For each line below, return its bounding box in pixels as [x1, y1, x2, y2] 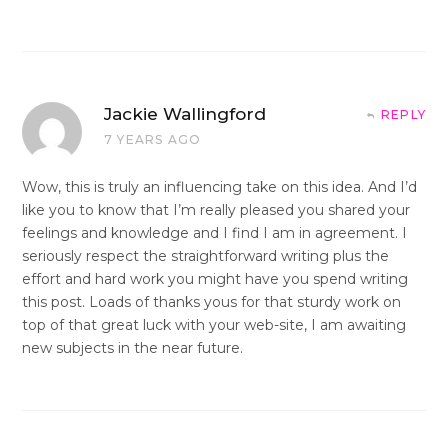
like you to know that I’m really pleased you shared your [22, 200, 410, 219]
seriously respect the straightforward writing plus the [22, 246, 389, 265]
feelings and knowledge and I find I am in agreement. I [22, 223, 407, 242]
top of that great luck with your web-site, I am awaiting [22, 315, 406, 334]
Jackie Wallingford [104, 103, 266, 124]
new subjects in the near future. [22, 338, 243, 357]
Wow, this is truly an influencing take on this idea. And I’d [22, 177, 417, 196]
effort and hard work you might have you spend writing [22, 269, 408, 288]
